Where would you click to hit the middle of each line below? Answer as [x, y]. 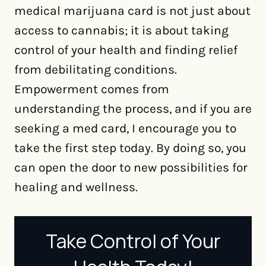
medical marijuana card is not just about [132, 11]
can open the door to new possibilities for [131, 167]
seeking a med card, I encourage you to [125, 128]
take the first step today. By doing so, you [130, 148]
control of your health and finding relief [126, 50]
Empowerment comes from [92, 89]
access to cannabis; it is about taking [121, 30]
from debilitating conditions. [96, 69]
